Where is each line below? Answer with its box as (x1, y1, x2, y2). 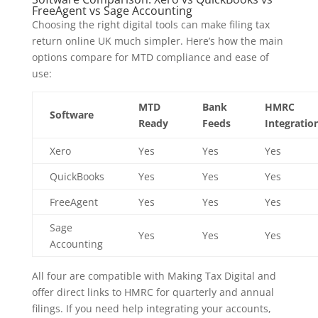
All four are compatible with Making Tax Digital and (31, 269, 276, 283)
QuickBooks (49, 170, 104, 184)
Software (49, 108, 94, 122)
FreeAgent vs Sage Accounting (31, 3, 192, 19)
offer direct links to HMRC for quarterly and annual (31, 285, 274, 300)
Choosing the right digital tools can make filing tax (31, 18, 270, 32)
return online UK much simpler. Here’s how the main (31, 34, 283, 48)
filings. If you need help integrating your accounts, (31, 302, 271, 316)
